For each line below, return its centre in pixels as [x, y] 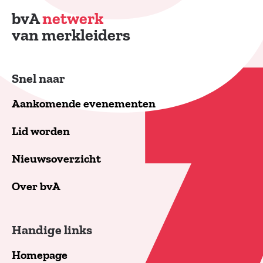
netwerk [73, 19]
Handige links [52, 230]
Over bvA [36, 186]
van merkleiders [71, 35]
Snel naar [38, 78]
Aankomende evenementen [84, 103]
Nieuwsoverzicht [56, 159]
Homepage [40, 255]
